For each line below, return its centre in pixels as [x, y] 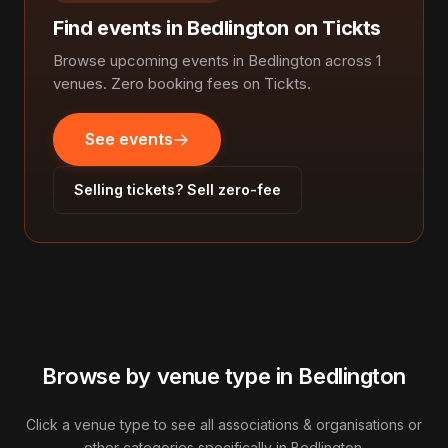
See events [129, 139]
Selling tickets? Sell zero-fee [177, 189]
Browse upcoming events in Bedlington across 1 [217, 60]
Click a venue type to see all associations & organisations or [224, 424]
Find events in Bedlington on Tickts [217, 28]
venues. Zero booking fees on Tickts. [182, 83]
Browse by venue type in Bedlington [224, 376]
